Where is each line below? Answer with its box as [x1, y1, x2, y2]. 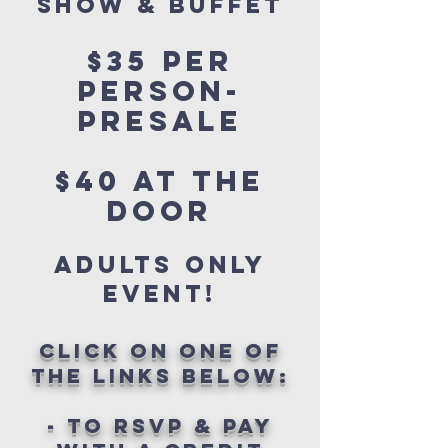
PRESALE [77, 102, 243, 139]
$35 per [86, 42, 234, 79]
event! [103, 277, 217, 308]
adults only [53, 248, 267, 279]
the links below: [30, 362, 290, 388]
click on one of [38, 337, 282, 363]
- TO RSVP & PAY [47, 412, 273, 438]
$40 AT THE [55, 162, 265, 199]
